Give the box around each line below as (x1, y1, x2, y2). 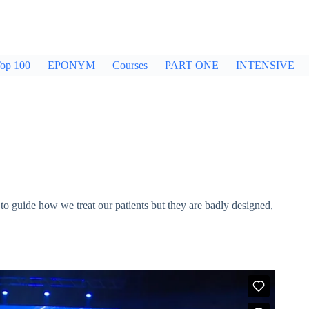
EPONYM (48, 59, 95, 71)
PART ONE (165, 59, 219, 71)
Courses (112, 59, 148, 71)
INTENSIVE (236, 59, 295, 71)
